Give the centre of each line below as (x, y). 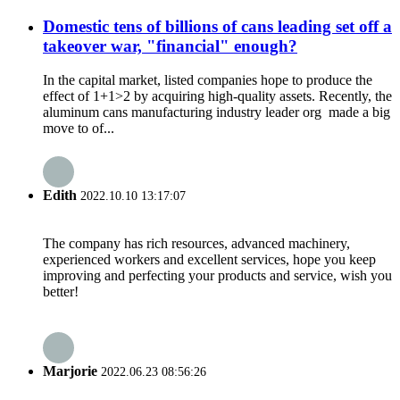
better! (61, 291)
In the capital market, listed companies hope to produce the (208, 80)
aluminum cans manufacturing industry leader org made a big (217, 112)
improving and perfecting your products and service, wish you (217, 275)
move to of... (79, 129)
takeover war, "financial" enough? (170, 46)
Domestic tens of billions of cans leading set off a (217, 26)
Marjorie (70, 371)
